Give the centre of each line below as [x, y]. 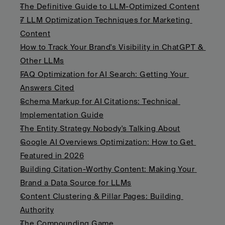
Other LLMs [42, 60]
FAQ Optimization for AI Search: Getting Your [103, 74]
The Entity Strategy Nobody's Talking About [100, 128]
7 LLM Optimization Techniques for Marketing [105, 20]
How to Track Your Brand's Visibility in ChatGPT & [112, 47]
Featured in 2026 [52, 155]
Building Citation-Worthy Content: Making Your [107, 169]
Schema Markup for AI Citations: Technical [99, 101]
